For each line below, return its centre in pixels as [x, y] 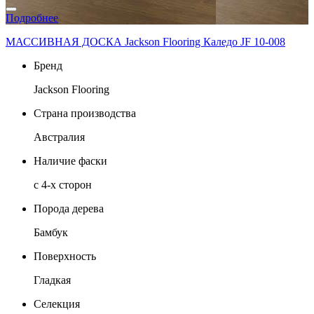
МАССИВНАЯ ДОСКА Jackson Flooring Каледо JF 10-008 [145, 41]
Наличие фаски [70, 161]
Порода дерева [69, 208]
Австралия [59, 137]
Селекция [57, 303]
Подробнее [32, 18]
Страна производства [85, 113]
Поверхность [65, 256]
